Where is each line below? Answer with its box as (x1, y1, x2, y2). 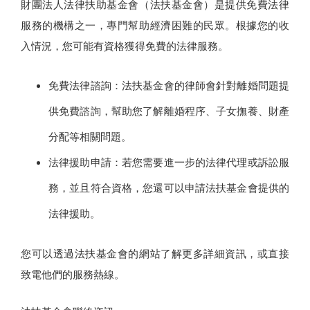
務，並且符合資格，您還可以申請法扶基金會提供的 (48, 181, 289, 195)
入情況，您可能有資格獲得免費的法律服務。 (21, 39, 228, 53)
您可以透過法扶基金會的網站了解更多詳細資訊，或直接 (21, 246, 289, 261)
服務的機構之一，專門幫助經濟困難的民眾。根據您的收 (21, 18, 289, 33)
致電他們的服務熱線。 (21, 267, 125, 282)
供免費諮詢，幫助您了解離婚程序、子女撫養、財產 (48, 104, 289, 118)
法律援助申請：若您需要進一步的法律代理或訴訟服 (48, 155, 289, 170)
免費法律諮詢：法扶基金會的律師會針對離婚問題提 (48, 78, 289, 93)
